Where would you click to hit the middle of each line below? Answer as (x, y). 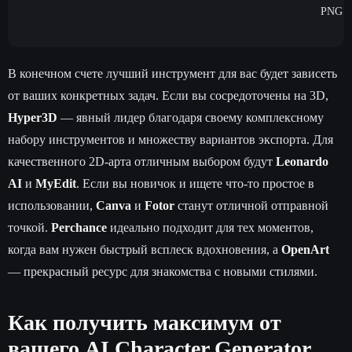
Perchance (79, 227)
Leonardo (302, 161)
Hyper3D (33, 117)
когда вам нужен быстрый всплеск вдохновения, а (145, 249)
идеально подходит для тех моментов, (210, 227)
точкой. (29, 227)
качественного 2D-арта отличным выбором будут (142, 161)
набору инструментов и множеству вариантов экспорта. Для (170, 139)
